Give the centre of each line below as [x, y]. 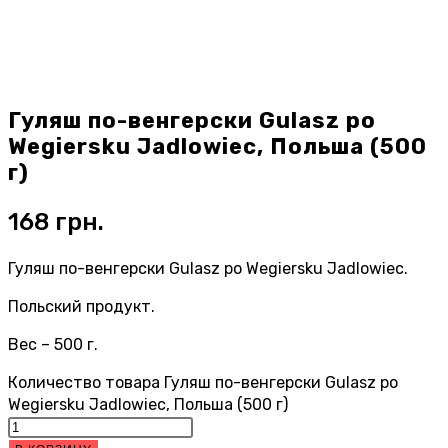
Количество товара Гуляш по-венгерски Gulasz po [203, 382]
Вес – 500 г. [53, 344]
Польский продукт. [81, 306]
